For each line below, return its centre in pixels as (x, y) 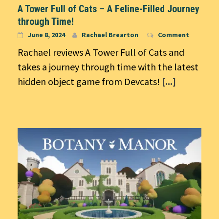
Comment (174, 35)
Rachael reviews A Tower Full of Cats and (101, 52)
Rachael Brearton (110, 35)
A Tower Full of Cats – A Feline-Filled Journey (109, 9)
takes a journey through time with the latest (108, 67)
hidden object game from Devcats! (90, 82)
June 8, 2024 (46, 35)
